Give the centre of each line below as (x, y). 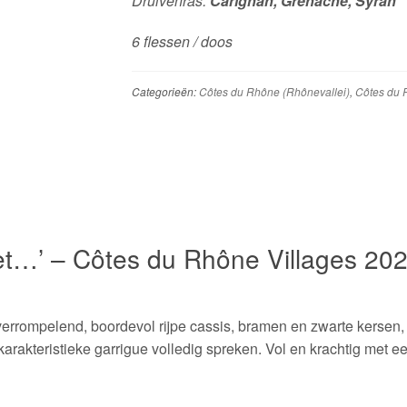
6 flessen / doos (182, 42)
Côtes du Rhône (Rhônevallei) (274, 92)
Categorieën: (165, 92)
